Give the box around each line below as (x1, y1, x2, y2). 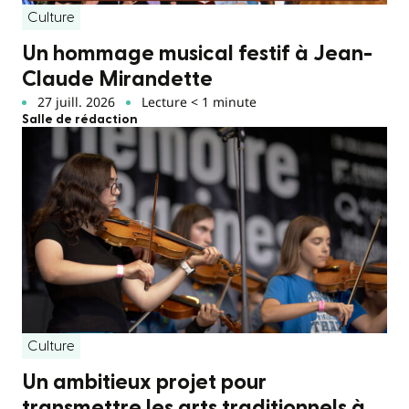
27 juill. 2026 (37, 93, 115, 111)
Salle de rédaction (22, 113, 138, 127)
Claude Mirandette (22, 68, 213, 91)
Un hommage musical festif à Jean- (22, 43, 372, 66)
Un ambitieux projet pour (22, 371, 267, 393)
